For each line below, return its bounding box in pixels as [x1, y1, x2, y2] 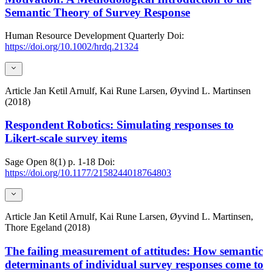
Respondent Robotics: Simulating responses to [5, 118, 234, 132]
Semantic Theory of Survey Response [5, 5, 190, 19]
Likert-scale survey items [5, 132, 127, 145]
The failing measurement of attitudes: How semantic [5, 245, 263, 258]
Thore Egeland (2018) [5, 222, 90, 233]
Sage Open [5, 156, 47, 167]
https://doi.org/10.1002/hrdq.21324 [5, 41, 138, 52]
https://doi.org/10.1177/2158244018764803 [5, 167, 171, 178]
